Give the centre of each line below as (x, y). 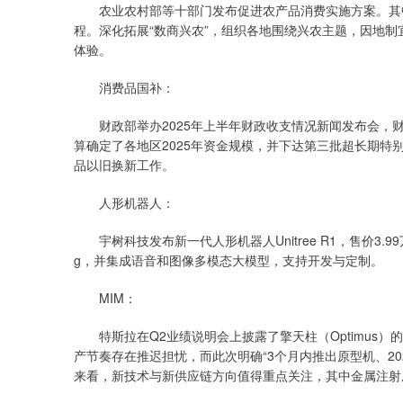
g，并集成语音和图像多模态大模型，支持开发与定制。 (228, 260)
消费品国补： (124, 87)
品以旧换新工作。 (124, 165)
